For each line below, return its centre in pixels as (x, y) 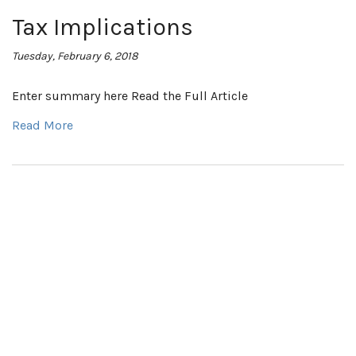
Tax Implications (103, 27)
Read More (43, 125)
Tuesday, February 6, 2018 (75, 56)
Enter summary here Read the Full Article (130, 96)
